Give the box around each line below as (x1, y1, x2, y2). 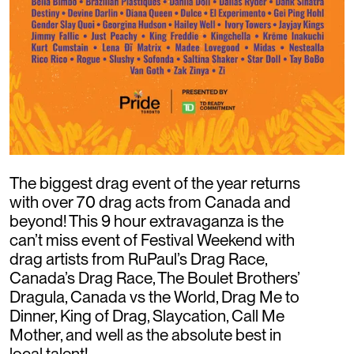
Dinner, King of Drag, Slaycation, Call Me (9, 305, 284, 326)
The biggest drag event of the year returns (9, 172, 300, 193)
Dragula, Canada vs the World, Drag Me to (9, 286, 299, 307)
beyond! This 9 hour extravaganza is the (9, 210, 284, 231)
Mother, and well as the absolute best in (9, 324, 281, 345)
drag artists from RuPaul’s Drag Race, (9, 248, 267, 269)
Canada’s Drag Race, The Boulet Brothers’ (9, 267, 299, 288)
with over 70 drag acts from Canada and (9, 191, 291, 212)
